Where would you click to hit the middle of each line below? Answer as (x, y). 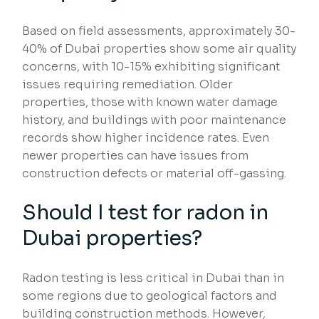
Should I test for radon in (146, 213)
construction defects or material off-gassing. (155, 174)
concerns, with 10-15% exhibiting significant (152, 67)
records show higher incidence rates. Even (146, 138)
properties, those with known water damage (150, 103)
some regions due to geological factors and (150, 296)
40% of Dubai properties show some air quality (159, 49)
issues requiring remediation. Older (128, 85)
